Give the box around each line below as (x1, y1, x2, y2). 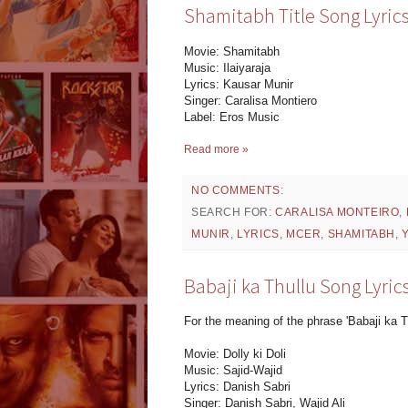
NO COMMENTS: (191, 183, 284, 197)
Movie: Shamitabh (184, 44, 280, 58)
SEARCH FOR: (191, 205, 276, 219)
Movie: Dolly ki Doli (184, 346, 286, 361)
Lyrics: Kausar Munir (184, 76, 293, 91)
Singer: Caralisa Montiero (184, 93, 317, 107)
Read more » (184, 142, 249, 156)
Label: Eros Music (184, 109, 280, 124)
